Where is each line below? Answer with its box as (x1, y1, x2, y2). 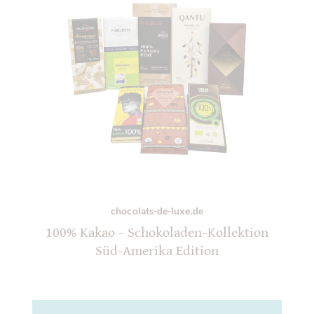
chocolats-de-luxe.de (111, 205, 203, 217)
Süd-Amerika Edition (95, 243, 219, 260)
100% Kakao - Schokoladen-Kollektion (45, 225, 269, 242)
